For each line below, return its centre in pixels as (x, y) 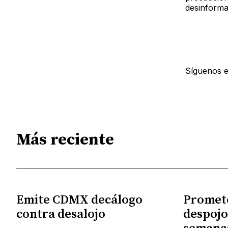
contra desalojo (61, 214)
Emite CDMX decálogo (79, 200)
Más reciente (65, 140)
